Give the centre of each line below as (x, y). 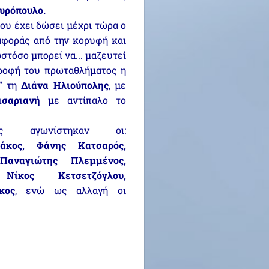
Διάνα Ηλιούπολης (65, 85)
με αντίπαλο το (83, 100)
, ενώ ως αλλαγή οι (71, 190)
